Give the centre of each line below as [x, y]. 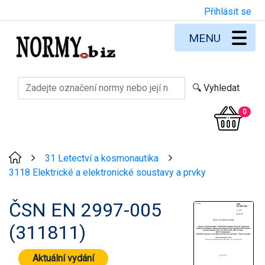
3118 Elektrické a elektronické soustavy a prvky [107, 172]
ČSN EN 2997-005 [85, 210]
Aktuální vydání [63, 258]
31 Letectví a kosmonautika [101, 158]
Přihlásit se [228, 12]
